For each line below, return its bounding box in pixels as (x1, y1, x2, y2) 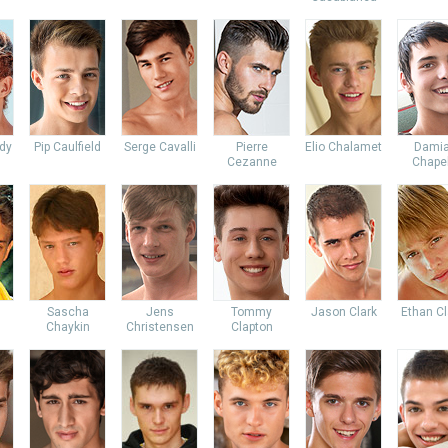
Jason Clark (310, 305, 377, 319)
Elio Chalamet (305, 140, 382, 154)
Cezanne (226, 155, 277, 169)
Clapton (230, 320, 273, 334)
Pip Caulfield (34, 140, 101, 154)
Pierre (235, 140, 268, 154)
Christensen (125, 320, 194, 334)
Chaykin (45, 320, 90, 334)
